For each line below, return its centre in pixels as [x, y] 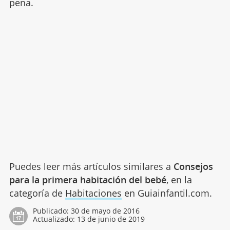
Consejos [193, 166]
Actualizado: [55, 219]
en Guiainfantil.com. [167, 193]
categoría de [37, 193]
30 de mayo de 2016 [105, 210]
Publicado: [52, 210]
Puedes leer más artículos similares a [91, 166]
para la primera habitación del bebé [88, 179]
